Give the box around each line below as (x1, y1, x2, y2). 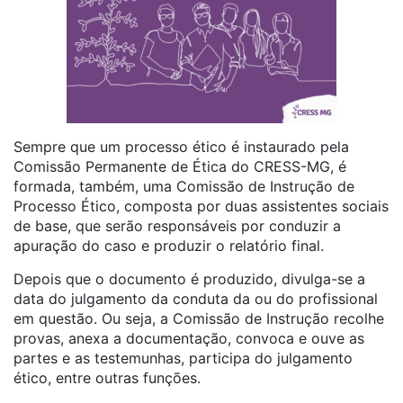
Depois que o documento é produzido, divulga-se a (13, 270, 365, 288)
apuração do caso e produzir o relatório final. (13, 237, 324, 255)
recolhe (334, 309, 384, 327)
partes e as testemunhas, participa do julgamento (13, 349, 353, 367)
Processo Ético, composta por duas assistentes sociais (13, 197, 389, 215)
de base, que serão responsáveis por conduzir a (13, 217, 341, 235)
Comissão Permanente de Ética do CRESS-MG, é (13, 157, 346, 175)
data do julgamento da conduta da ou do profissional (13, 290, 378, 308)
